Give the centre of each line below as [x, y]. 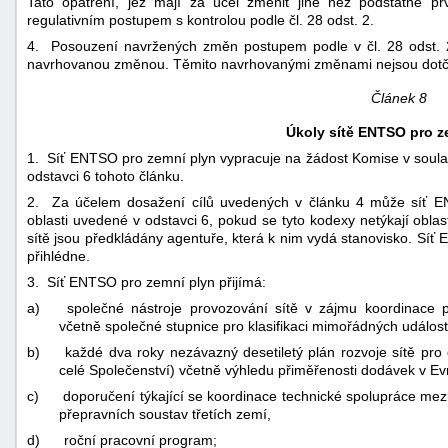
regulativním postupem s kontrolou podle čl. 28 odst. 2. [200, 19]
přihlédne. [58, 255]
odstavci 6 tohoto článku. [105, 175]
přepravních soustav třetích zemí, [165, 413]
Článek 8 [398, 97]
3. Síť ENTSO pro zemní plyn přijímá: [146, 281]
